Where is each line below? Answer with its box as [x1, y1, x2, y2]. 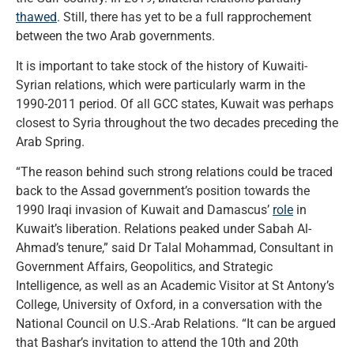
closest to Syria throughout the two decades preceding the [16, 115, 338, 130]
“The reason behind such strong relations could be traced [16, 164, 333, 180]
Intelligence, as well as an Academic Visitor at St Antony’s [16, 278, 334, 294]
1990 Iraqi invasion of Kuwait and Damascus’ [16, 202, 273, 218]
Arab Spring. [16, 134, 85, 149]
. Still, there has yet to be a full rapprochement [57, 9, 311, 24]
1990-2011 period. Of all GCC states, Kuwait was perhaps [16, 96, 333, 111]
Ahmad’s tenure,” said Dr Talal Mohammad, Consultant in [16, 240, 333, 256]
